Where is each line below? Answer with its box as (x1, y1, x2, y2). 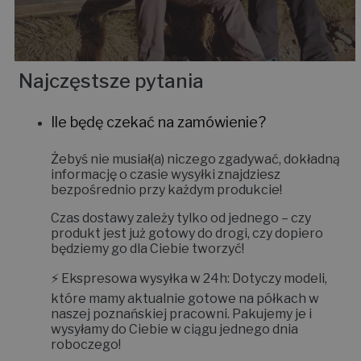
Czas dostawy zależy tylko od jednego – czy (51, 210, 311, 226)
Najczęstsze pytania (19, 68, 204, 93)
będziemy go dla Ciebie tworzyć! (51, 240, 244, 256)
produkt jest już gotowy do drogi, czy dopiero (51, 225, 323, 241)
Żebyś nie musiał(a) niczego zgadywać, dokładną (51, 151, 340, 167)
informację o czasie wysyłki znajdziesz (51, 166, 280, 182)
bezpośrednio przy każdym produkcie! (51, 181, 282, 197)
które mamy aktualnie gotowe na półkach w (51, 290, 319, 306)
